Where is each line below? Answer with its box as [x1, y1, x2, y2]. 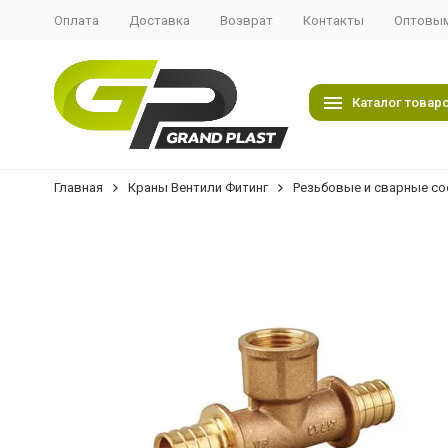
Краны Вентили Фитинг [127, 180, 268, 195]
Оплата [53, 12, 99, 28]
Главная [53, 180, 103, 195]
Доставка [128, 12, 190, 28]
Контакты [302, 12, 364, 28]
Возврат [219, 12, 273, 28]
